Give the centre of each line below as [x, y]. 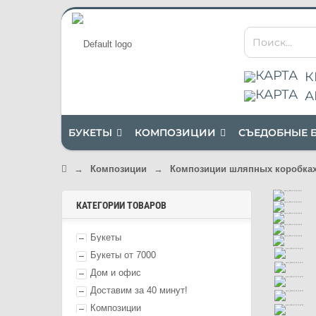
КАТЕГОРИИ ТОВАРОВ [121, 205]
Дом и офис [116, 273]
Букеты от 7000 [123, 255]
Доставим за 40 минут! [139, 290]
